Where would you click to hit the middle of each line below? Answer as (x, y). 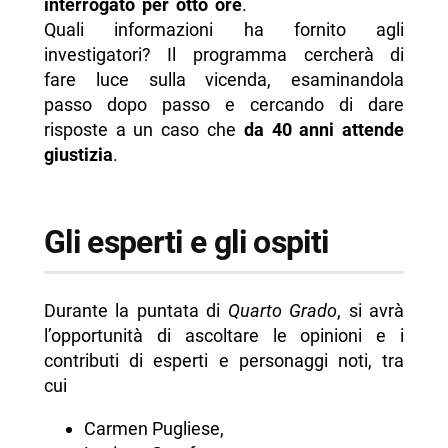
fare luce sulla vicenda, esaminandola (224, 80)
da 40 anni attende (324, 130)
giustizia (78, 155)
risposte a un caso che (143, 130)
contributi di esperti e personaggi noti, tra (224, 360)
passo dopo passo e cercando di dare (224, 105)
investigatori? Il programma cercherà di (224, 55)
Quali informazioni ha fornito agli (224, 30)
